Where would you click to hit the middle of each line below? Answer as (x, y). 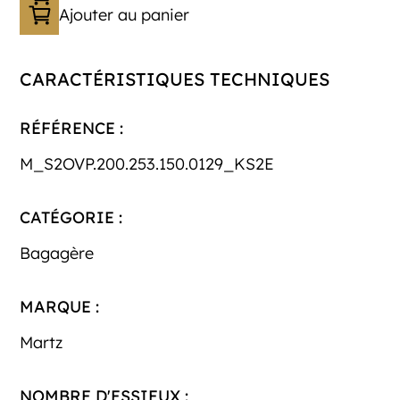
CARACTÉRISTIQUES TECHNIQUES (175, 79)
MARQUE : (60, 307)
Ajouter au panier (125, 15)
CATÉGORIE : (71, 218)
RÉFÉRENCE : (72, 129)
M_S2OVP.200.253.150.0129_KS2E (147, 164)
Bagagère (57, 254)
